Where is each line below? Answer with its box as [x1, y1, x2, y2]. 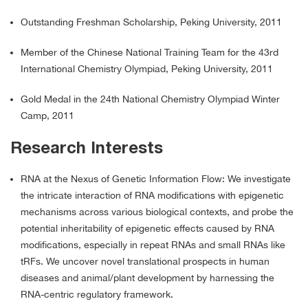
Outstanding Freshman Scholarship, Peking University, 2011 [21, 16, 282, 28]
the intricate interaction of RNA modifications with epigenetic [21, 190, 284, 201]
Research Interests [10, 142, 163, 157]
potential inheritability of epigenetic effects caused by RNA [21, 223, 274, 234]
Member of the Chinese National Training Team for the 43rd [21, 47, 278, 58]
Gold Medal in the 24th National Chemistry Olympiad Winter [21, 93, 280, 105]
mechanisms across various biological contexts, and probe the [21, 206, 294, 218]
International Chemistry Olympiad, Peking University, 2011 [21, 63, 273, 75]
